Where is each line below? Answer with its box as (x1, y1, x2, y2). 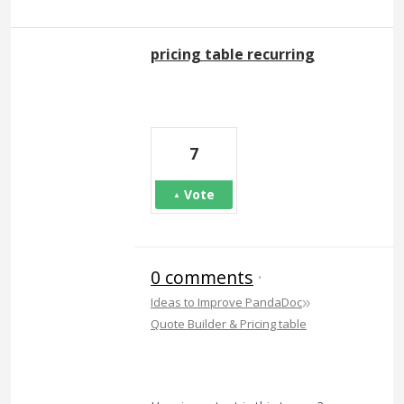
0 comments (151, 264, 253, 289)
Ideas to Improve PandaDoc (151, 293, 302, 310)
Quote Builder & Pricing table (151, 315, 307, 332)
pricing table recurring (151, 43, 315, 64)
